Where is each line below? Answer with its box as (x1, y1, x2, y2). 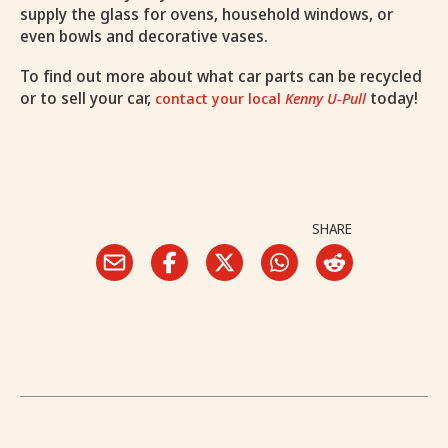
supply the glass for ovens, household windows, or (20, 3, 393, 26)
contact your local (155, 88, 285, 109)
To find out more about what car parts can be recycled (20, 65, 422, 88)
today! (366, 87, 418, 110)
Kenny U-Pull (285, 88, 366, 109)
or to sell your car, (20, 87, 155, 110)
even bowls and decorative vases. (20, 25, 272, 48)
